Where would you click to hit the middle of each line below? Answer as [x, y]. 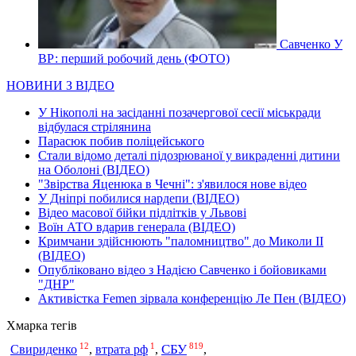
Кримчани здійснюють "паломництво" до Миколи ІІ [181, 241]
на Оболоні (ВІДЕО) [94, 169]
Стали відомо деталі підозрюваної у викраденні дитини [189, 155]
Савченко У [311, 44]
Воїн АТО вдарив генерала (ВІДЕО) [137, 226]
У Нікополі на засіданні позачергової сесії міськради [180, 112]
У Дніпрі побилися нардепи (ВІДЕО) [139, 198]
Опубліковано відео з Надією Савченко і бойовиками [182, 269]
